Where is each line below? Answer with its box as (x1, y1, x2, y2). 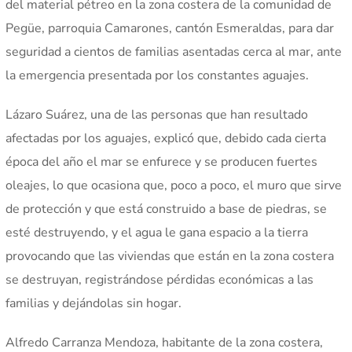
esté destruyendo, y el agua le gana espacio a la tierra (5, 224, 309, 242)
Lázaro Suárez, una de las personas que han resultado (5, 106, 309, 124)
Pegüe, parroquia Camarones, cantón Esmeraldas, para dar (5, 20, 335, 38)
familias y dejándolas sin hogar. (5, 295, 182, 313)
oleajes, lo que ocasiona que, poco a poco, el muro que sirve (5, 177, 343, 195)
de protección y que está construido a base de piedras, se (5, 200, 328, 218)
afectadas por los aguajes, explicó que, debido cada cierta (5, 130, 327, 148)
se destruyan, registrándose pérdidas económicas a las (5, 271, 314, 289)
